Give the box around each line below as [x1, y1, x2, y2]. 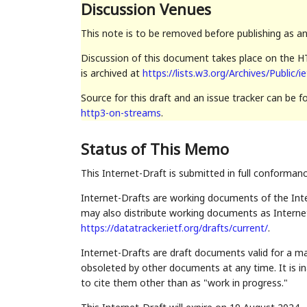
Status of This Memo [80, 138, 229, 160]
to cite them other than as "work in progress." [80, 276, 288, 290]
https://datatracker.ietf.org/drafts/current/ [80, 221, 268, 235]
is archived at [80, 66, 143, 80]
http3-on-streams [80, 106, 161, 120]
